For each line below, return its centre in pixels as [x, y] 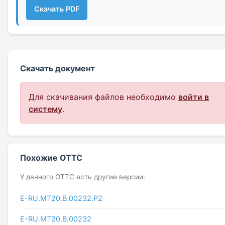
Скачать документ [58, 68]
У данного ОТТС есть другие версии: [83, 177]
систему [45, 109]
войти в [194, 97]
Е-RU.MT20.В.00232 [56, 218]
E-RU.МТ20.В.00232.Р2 [61, 198]
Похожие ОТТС [51, 157]
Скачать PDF [57, 9]
